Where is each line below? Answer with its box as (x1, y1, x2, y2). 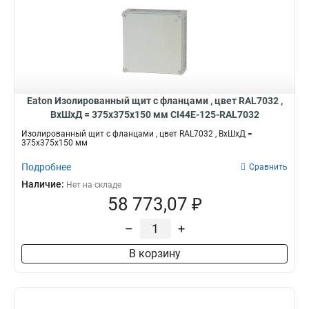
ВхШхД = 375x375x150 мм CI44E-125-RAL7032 (50, 109, 259, 120)
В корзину (128, 247, 181, 260)
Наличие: (21, 179, 66, 190)
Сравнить (249, 162, 288, 172)
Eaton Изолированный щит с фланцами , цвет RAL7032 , (26, 95, 283, 106)
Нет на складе (66, 180, 121, 190)
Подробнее (21, 161, 71, 172)
